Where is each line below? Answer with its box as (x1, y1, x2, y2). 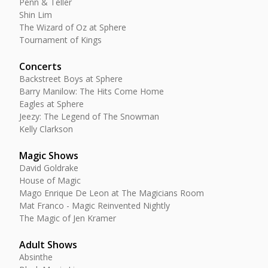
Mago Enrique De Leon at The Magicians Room (19, 187, 204, 199)
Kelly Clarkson (19, 123, 73, 135)
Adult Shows (19, 238, 77, 251)
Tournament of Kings (19, 34, 102, 45)
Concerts (19, 60, 62, 73)
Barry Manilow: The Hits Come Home (19, 86, 164, 97)
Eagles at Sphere (19, 98, 84, 109)
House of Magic (19, 175, 81, 186)
